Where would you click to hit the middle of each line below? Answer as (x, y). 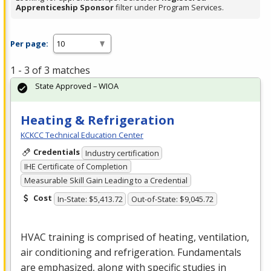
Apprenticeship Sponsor (65, 8)
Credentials (56, 152)
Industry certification (122, 153)
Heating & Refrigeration (98, 120)
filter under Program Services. (169, 8)
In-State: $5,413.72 (90, 199)
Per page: (29, 43)
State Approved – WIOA (77, 86)
